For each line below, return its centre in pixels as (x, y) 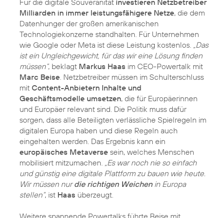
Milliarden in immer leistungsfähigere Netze (97, 12)
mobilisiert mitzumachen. (62, 162)
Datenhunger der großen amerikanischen (89, 23)
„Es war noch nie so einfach (151, 162)
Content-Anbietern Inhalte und (87, 87)
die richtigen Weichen (113, 184)
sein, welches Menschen (151, 152)
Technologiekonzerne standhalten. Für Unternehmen (109, 34)
